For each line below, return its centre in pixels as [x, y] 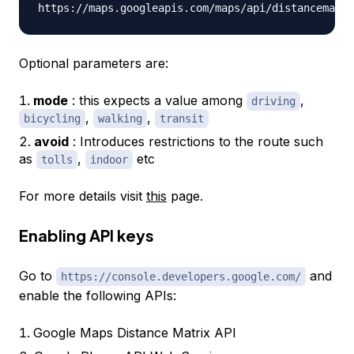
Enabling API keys [87, 235]
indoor [109, 160]
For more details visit [83, 196]
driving [273, 102]
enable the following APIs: [98, 296]
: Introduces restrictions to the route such [196, 142]
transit [182, 119]
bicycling [52, 119]
